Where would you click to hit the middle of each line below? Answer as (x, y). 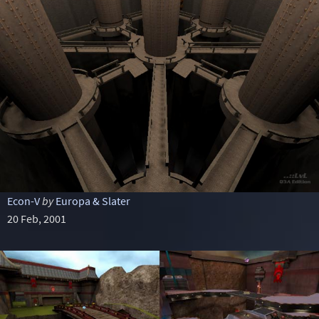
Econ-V (23, 201)
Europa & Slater (93, 201)
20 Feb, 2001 (36, 219)
